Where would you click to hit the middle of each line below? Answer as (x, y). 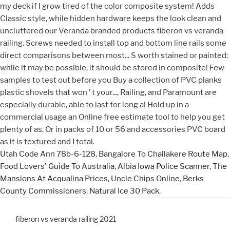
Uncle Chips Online (145, 178)
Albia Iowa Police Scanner (164, 166)
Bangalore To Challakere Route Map (163, 154)
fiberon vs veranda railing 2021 (66, 219)
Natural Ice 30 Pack (124, 191)
